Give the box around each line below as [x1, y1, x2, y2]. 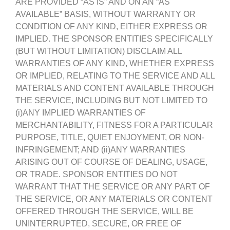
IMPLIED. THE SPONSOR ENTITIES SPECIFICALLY [15, 34, 213, 43]
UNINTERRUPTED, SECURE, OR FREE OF [15, 219, 182, 228]
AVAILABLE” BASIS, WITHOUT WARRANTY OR [15, 9, 196, 18]
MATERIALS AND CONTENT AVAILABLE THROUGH [15, 83, 214, 92]
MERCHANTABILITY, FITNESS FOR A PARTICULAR [15, 120, 213, 129]
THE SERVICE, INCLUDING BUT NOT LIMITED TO [15, 95, 207, 105]
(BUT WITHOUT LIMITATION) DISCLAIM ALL [15, 46, 182, 55]
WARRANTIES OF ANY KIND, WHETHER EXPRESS [15, 59, 214, 68]
